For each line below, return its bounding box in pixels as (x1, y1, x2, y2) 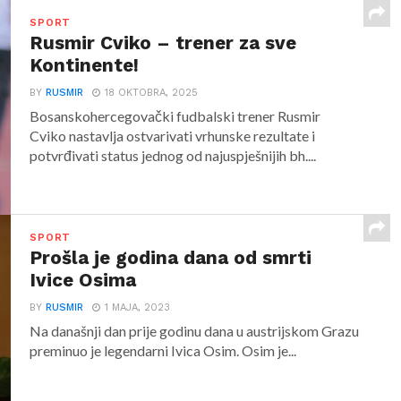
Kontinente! (30, 55, 140, 76)
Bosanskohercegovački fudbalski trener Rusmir (30, 107, 321, 124)
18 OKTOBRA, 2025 (105, 87, 199, 98)
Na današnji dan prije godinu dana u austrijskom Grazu (30, 322, 360, 339)
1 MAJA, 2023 (105, 302, 171, 313)
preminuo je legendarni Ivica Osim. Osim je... (30, 342, 297, 359)
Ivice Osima (30, 269, 137, 291)
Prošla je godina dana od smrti (30, 247, 312, 269)
